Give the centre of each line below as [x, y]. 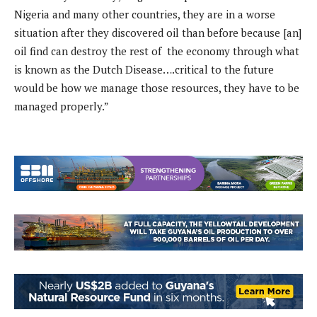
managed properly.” [62, 106]
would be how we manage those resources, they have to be [157, 88]
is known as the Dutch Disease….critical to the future [144, 70]
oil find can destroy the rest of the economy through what [157, 51]
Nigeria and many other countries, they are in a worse [145, 15]
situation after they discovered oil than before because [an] [158, 33]
